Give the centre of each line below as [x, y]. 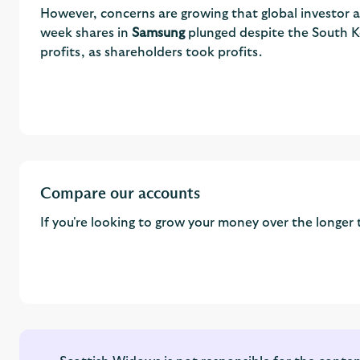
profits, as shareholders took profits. [151, 53]
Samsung [158, 33]
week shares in [86, 33]
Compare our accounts [120, 192]
